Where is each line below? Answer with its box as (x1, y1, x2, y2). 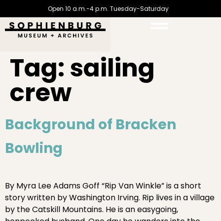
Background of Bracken (5, 115, 176, 134)
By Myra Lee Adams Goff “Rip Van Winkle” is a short (5, 180, 201, 191)
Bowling (5, 139, 63, 158)
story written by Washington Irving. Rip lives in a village (5, 192, 215, 203)
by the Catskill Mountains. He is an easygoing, (5, 204, 178, 215)
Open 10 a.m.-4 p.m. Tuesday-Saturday (47, 4, 169, 13)
